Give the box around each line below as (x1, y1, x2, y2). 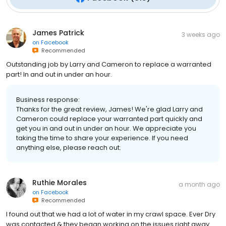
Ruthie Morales (32, 178, 87, 188)
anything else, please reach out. (16, 143, 121, 153)
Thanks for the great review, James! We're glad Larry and (16, 104, 203, 115)
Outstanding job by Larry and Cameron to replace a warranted (6, 60, 211, 70)
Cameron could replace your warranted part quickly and (16, 114, 202, 124)
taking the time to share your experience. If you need (16, 133, 188, 143)
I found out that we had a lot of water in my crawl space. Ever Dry (6, 209, 215, 219)
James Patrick (32, 28, 84, 38)
